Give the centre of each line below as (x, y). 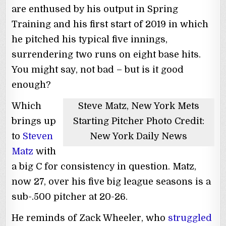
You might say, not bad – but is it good (98, 69)
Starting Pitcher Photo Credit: (138, 121)
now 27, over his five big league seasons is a (111, 181)
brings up (34, 121)
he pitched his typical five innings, (90, 39)
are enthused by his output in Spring (95, 9)
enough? (31, 84)
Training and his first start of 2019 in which (110, 24)
